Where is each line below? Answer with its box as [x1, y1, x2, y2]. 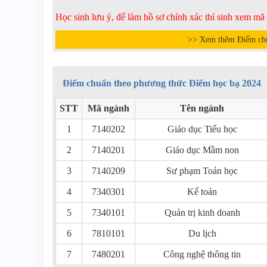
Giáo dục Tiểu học [167, 124, 237, 134]
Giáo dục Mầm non [165, 145, 239, 155]
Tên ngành [180, 103, 224, 113]
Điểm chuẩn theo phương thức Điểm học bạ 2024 [63, 78, 261, 88]
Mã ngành [88, 103, 129, 113]
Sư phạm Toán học [166, 166, 238, 176]
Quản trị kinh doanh [164, 207, 240, 218]
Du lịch [188, 228, 216, 238]
